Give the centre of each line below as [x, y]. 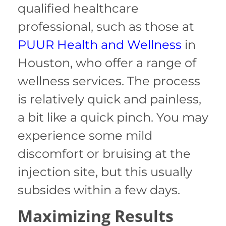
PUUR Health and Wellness [100, 45]
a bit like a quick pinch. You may [113, 118]
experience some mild [85, 136]
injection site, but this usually [105, 172]
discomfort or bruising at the [104, 154]
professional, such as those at [106, 27]
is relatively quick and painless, [109, 99]
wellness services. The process [109, 81]
